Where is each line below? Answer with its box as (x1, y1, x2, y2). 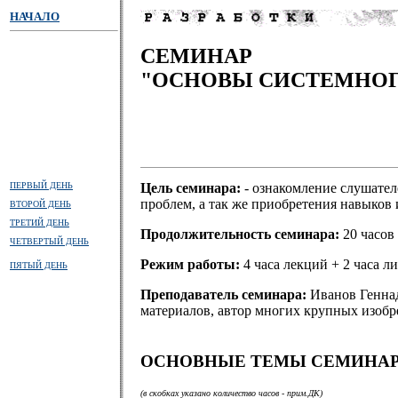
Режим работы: (140, 257, 243, 272)
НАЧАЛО (10, 10, 60, 23)
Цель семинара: (140, 180, 241, 195)
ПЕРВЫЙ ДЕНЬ (10, 180, 73, 190)
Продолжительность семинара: (140, 227, 343, 242)
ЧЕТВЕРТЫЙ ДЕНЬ (10, 236, 89, 246)
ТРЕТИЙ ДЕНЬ (10, 218, 69, 227)
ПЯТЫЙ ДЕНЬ (10, 260, 68, 270)
